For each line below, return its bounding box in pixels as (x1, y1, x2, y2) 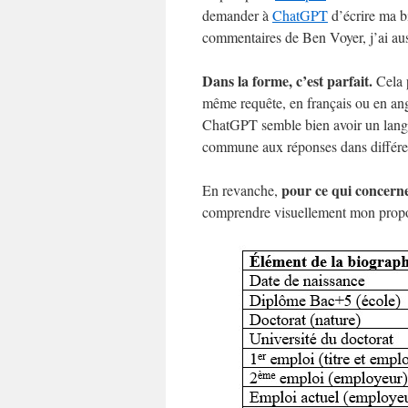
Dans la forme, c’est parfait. (202, 70, 372, 91)
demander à (202, 5, 272, 25)
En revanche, (202, 180, 281, 199)
